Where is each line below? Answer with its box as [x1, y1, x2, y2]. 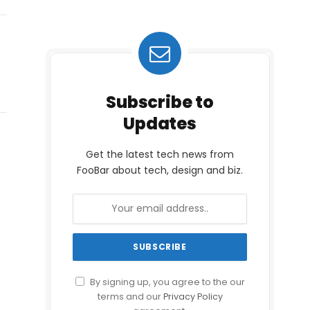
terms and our [97, 290, 163, 302]
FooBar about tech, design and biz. [77, 163, 243, 177]
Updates [123, 111, 197, 135]
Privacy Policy [163, 290, 223, 302]
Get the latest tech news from [86, 147, 234, 161]
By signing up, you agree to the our [87, 275, 245, 288]
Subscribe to [106, 90, 214, 113]
